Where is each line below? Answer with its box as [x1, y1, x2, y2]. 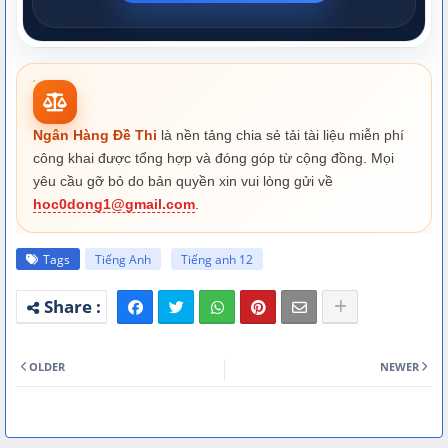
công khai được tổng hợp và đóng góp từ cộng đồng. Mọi [33, 149, 394, 166]
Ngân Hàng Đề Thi [33, 126, 157, 143]
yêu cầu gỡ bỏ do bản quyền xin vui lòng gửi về [33, 172, 333, 189]
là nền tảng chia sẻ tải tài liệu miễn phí [157, 126, 404, 143]
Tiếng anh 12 [181, 250, 253, 268]
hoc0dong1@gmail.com [33, 195, 195, 212]
